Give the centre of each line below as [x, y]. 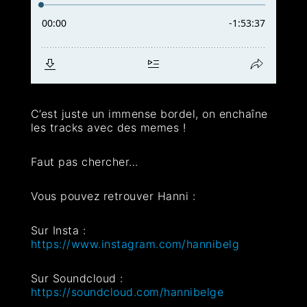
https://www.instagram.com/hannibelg [135, 244]
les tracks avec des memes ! [108, 127]
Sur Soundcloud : [77, 278]
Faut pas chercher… [84, 161]
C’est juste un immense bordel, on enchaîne [149, 113]
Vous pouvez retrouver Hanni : [113, 196]
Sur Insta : [58, 230]
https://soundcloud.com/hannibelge [127, 292]
